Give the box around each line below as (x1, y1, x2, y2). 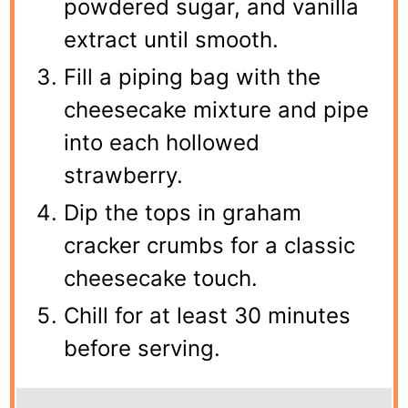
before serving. (64, 334, 221, 362)
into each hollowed (64, 128, 260, 156)
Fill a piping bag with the (64, 63, 321, 90)
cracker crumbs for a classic (64, 231, 356, 259)
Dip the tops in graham (64, 199, 302, 226)
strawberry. (64, 161, 184, 189)
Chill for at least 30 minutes (64, 301, 352, 329)
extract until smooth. (64, 25, 280, 53)
